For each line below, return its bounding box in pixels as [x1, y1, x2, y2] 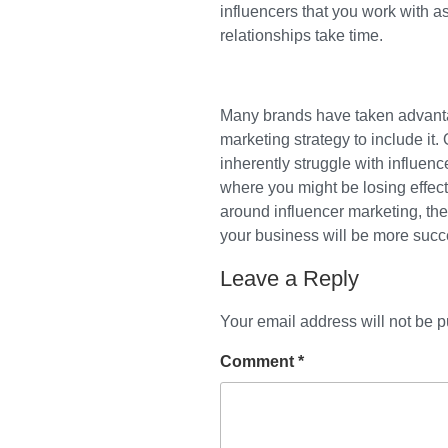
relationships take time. [220, 26, 383, 44]
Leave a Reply [220, 265, 359, 291]
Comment [220, 352, 298, 370]
